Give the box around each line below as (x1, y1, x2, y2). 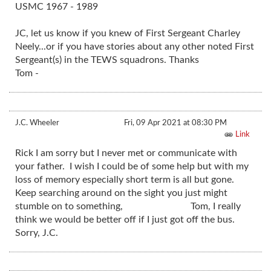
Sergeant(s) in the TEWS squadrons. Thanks (15, 55, 199, 65)
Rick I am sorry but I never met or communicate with (15, 148, 237, 158)
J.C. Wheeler (15, 119, 59, 128)
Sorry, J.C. (15, 228, 58, 238)
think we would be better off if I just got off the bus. (15, 215, 237, 225)
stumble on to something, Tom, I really (15, 201, 241, 212)
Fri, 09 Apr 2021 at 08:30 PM (124, 119, 227, 128)
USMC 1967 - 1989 (15, 2, 98, 12)
